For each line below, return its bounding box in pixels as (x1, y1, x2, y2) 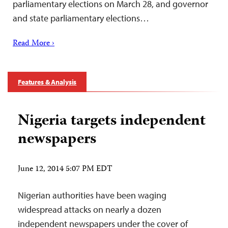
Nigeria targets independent (18, 109, 206, 134)
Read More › (13, 37, 54, 51)
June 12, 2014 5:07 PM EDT (18, 163, 112, 177)
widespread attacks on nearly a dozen (18, 204, 161, 216)
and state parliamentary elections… (13, 12, 149, 24)
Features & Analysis (18, 77, 77, 87)
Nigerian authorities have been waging (18, 189, 166, 202)
